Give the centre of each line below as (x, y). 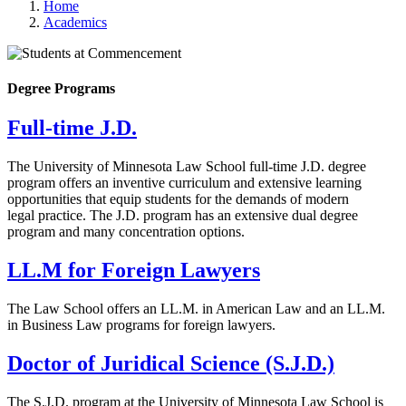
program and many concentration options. (126, 232)
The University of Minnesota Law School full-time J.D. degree (187, 167)
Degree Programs (61, 89)
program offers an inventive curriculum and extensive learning (184, 183)
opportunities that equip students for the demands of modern (178, 199)
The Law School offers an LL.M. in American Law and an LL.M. (196, 309)
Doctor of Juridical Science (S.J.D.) (171, 363)
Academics (75, 22)
